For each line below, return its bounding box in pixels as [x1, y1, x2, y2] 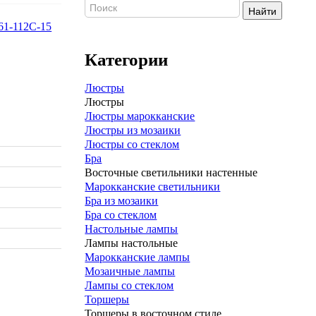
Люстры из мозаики [85, 124, 181, 136]
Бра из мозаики [85, 195, 159, 207]
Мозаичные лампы [85, 265, 176, 277]
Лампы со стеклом [85, 279, 174, 291]
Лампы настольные [85, 237, 178, 249]
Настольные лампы [85, 223, 178, 235]
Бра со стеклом [85, 209, 157, 221]
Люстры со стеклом [85, 138, 180, 150]
